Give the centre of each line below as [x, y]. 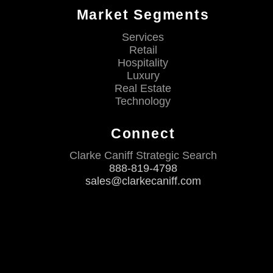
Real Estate [143, 88]
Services [143, 37]
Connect [143, 133]
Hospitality [143, 62]
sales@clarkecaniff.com [143, 181]
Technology [143, 101]
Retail [143, 50]
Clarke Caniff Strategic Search [143, 156]
